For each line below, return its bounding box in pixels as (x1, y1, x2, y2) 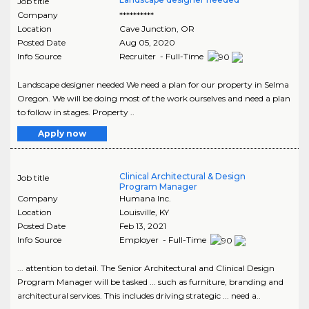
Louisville (119, 207, 155, 218)
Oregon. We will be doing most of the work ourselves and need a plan (17, 93, 290, 104)
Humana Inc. (119, 193, 171, 204)
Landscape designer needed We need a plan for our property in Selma (17, 79, 289, 90)
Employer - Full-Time (119, 235, 208, 246)
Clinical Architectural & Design (119, 171, 246, 182)
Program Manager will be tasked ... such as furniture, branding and (17, 276, 283, 287)
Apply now (38, 128, 86, 139)
